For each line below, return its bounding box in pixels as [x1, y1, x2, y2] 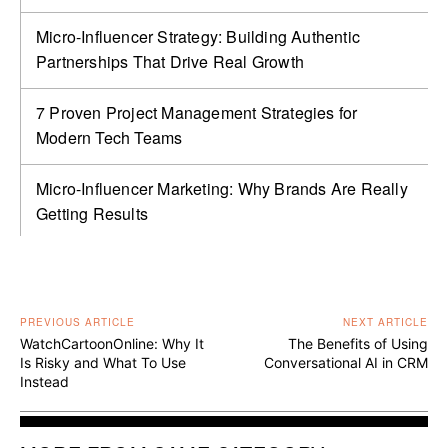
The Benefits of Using [287, 335, 428, 353]
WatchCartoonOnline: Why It [20, 335, 204, 353]
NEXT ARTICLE [342, 315, 428, 330]
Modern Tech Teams [36, 126, 183, 150]
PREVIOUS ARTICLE [20, 315, 135, 330]
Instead [20, 373, 69, 391]
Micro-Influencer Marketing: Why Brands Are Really [36, 177, 408, 201]
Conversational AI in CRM [263, 354, 428, 372]
